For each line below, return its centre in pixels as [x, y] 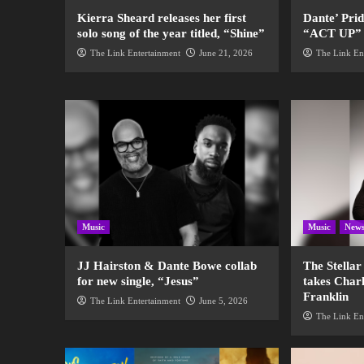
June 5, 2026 [223, 301]
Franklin [326, 297]
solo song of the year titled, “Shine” [171, 34]
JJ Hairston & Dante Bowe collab [167, 266]
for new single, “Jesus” [138, 282]
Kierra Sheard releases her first [161, 18]
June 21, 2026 [225, 53]
